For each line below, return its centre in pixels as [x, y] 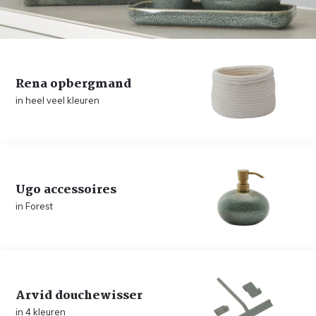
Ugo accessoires [66, 190]
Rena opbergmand [74, 84]
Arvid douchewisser [79, 296]
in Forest [35, 206]
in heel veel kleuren [58, 100]
